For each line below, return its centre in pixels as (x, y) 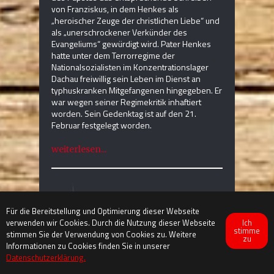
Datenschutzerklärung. (46, 257)
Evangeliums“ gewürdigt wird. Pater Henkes (131, 44)
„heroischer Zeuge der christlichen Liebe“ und (135, 21)
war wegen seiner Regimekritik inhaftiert (126, 102)
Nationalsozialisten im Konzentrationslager (130, 67)
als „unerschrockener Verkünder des (119, 32)
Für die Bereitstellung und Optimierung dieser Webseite (103, 211)
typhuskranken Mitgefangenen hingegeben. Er (137, 91)
